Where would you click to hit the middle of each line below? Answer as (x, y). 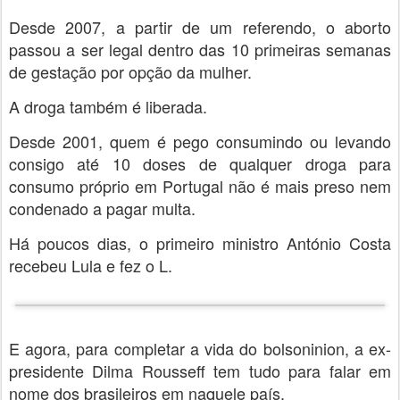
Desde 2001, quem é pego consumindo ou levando (200, 141)
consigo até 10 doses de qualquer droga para (200, 163)
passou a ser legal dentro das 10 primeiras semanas (200, 49)
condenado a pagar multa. (102, 208)
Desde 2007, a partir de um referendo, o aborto (200, 27)
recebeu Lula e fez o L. (91, 265)
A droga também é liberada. (108, 106)
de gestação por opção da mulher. (130, 71)
